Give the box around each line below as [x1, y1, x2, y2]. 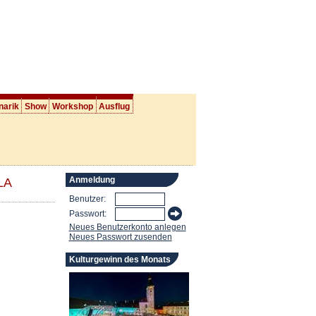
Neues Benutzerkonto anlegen [68, 222, 186, 233]
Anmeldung [68, 175, 115, 186]
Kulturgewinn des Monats [68, 255, 171, 265]
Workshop [51, 101, 93, 111]
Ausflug [99, 101, 130, 111]
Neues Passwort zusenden [68, 232, 172, 243]
